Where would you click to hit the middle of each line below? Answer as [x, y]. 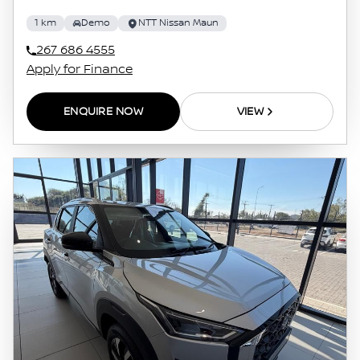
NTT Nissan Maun [178, 23]
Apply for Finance [80, 70]
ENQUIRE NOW [103, 112]
